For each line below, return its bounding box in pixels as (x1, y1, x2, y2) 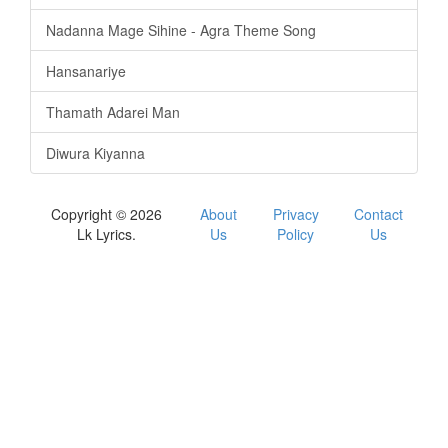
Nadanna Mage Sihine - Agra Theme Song (46, 19, 316, 40)
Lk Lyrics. (77, 223, 137, 244)
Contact (354, 203, 403, 224)
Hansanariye (46, 60, 126, 81)
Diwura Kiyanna (46, 142, 145, 163)
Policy (277, 223, 315, 244)
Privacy (272, 203, 319, 224)
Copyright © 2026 (51, 203, 163, 224)
